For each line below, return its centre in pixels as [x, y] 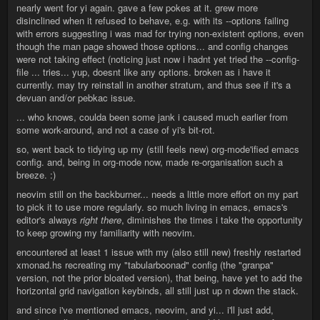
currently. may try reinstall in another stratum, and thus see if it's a [154, 84]
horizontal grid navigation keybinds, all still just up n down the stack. [157, 290]
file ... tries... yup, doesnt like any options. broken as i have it [144, 71]
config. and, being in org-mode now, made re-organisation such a [150, 161]
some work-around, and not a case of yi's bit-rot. [116, 129]
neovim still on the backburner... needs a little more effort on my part [157, 194]
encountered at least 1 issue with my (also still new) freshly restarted [159, 251]
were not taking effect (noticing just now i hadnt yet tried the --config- [158, 59]
